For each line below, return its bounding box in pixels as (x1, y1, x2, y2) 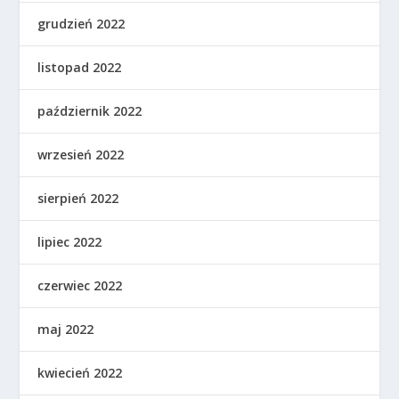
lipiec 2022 (37, 233, 102, 250)
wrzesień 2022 (37, 146, 125, 163)
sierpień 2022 (37, 190, 119, 207)
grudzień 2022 (37, 15, 126, 32)
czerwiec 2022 (37, 277, 123, 294)
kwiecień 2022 (37, 364, 123, 381)
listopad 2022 (37, 59, 122, 76)
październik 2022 (37, 102, 142, 119)
